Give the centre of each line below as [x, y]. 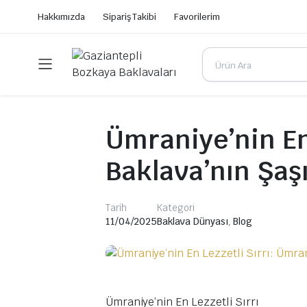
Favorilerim [197, 16]
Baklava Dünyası [193, 221]
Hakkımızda [61, 16]
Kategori [176, 208]
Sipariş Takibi [130, 16]
